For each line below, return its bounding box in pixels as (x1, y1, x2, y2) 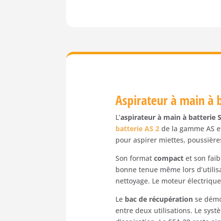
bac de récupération (125, 194, 193, 204)
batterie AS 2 (115, 123, 160, 133)
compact (154, 153, 184, 163)
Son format (115, 153, 154, 163)
